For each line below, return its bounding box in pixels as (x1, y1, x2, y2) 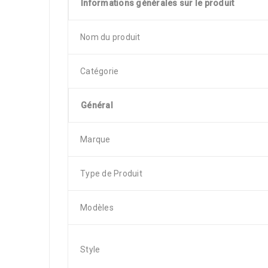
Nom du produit (80, 32, 141, 42)
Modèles (80, 203, 114, 212)
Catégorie (80, 66, 119, 76)
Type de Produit (80, 169, 142, 178)
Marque (80, 135, 111, 144)
